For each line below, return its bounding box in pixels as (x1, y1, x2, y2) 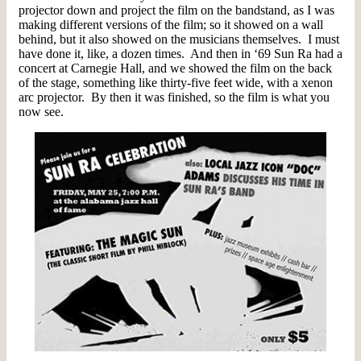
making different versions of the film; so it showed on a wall (19, 18, 323, 32)
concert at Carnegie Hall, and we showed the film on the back (19, 61, 332, 76)
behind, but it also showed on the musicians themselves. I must (19, 32, 339, 47)
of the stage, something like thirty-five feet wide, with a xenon (19, 76, 333, 90)
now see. (19, 105, 64, 119)
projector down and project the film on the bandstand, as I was (19, 3, 334, 18)
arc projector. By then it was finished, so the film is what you (19, 90, 330, 105)
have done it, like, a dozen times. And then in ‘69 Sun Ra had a (19, 47, 342, 61)
